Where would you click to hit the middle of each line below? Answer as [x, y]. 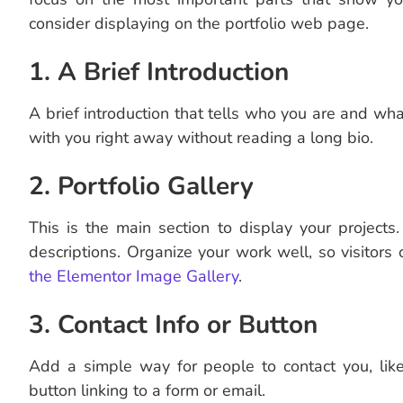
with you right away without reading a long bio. [201, 138]
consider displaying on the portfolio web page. [199, 24]
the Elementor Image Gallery [134, 277]
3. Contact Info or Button [173, 325]
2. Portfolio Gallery [141, 187]
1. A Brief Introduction [159, 72]
